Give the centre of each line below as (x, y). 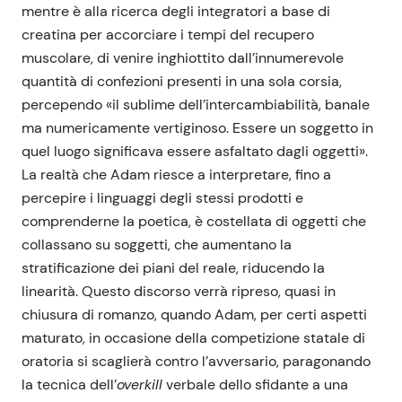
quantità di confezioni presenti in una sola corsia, (182, 81)
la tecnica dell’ (69, 384)
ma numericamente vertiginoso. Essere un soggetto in (197, 127)
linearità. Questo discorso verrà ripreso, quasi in (179, 291)
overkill (140, 384)
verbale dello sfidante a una (255, 384)
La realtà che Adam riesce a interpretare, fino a (176, 174)
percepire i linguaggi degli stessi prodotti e (162, 197)
